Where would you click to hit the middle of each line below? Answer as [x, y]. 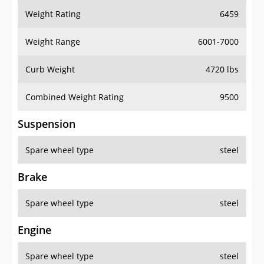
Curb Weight [50, 70]
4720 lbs [222, 70]
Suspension [47, 124]
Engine [34, 230]
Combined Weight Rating [75, 97]
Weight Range [53, 42]
